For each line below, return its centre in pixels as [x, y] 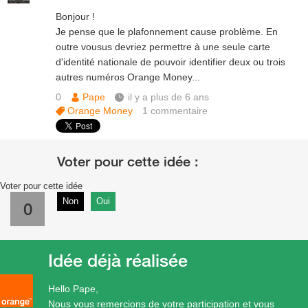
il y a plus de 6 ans [169, 97]
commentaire [179, 111]
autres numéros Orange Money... [128, 77]
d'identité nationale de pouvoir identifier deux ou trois [171, 62]
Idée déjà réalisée [118, 260]
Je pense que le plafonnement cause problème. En [167, 32]
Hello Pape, [73, 289]
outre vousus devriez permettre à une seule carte [163, 47]
